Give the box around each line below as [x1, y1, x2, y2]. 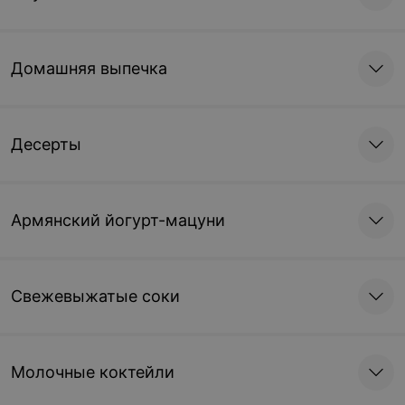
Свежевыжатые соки [11, 287, 180, 306]
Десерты [11, 135, 81, 154]
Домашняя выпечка [11, 59, 167, 78]
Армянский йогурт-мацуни [11, 211, 225, 230]
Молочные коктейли [11, 363, 174, 381]
